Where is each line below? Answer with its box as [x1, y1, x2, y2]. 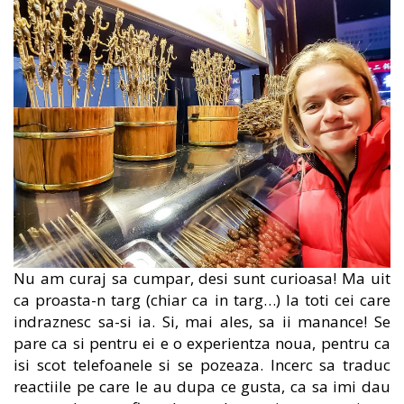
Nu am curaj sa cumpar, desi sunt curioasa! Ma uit [14, 267, 390, 289]
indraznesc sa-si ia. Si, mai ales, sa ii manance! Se [14, 310, 390, 332]
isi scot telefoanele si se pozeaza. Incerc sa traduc [14, 353, 390, 375]
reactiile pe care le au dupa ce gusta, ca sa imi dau [14, 375, 390, 397]
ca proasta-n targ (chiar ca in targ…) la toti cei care [14, 289, 390, 310]
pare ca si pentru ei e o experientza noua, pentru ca [14, 332, 390, 353]
